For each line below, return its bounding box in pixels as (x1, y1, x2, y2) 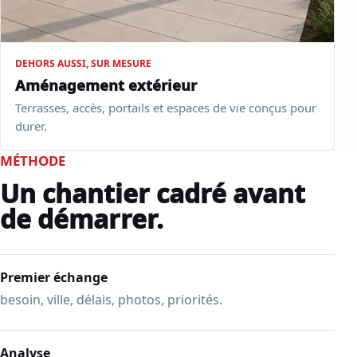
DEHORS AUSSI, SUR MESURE (15, 57, 151, 71)
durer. (15, 118, 47, 135)
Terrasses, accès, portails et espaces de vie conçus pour (15, 100, 316, 116)
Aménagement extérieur (15, 75, 197, 96)
